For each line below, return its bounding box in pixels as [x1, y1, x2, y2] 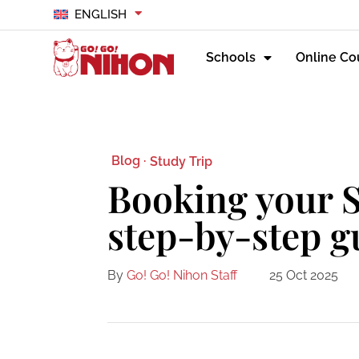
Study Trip [150, 153, 213, 169]
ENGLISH [74, 7, 127, 22]
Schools [206, 50, 256, 66]
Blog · [111, 153, 147, 169]
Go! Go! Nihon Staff [127, 268, 238, 284]
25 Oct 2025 [269, 268, 339, 284]
